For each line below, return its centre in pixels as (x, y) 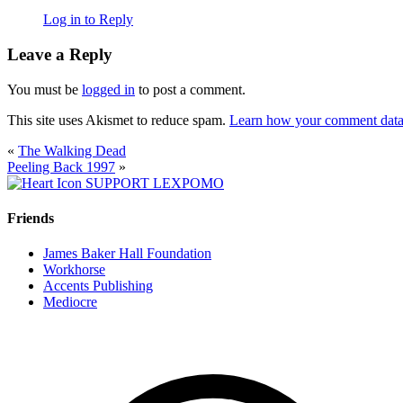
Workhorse (74, 270)
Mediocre (70, 302)
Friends (31, 219)
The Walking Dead (72, 150)
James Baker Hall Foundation (127, 254)
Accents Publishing (98, 286)
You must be (45, 89)
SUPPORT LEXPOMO (155, 183)
